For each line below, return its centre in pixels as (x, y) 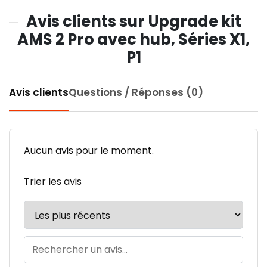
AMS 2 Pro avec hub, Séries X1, (133, 39)
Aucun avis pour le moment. (89, 150)
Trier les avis (53, 181)
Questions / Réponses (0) (136, 92)
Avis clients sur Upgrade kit (133, 21)
